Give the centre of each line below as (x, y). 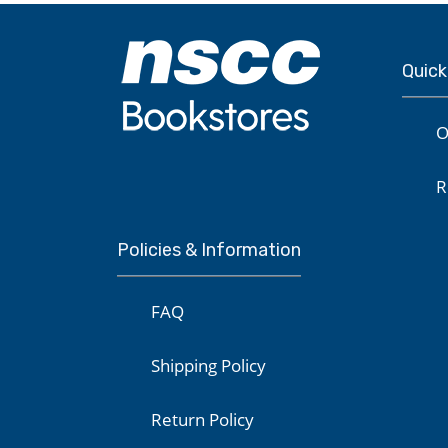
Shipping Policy (208, 365)
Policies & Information (209, 250)
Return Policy (202, 419)
